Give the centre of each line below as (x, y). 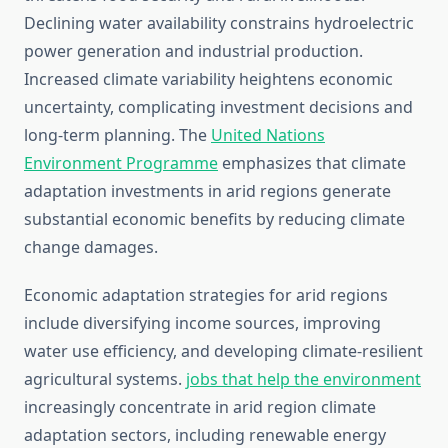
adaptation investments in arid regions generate (207, 191)
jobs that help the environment (303, 379)
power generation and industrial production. (193, 51)
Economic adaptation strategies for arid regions (206, 295)
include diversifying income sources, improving (202, 323)
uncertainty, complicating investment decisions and (218, 107)
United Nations (268, 135)
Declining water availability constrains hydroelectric (219, 23)
